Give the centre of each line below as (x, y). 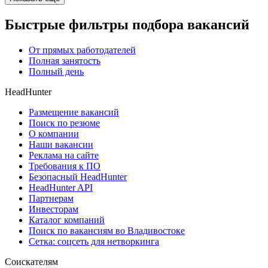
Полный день (56, 72)
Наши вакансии (61, 145)
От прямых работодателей (82, 50)
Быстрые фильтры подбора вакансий (127, 25)
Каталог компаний (67, 220)
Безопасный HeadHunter (78, 177)
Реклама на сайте (64, 156)
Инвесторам (54, 209)
